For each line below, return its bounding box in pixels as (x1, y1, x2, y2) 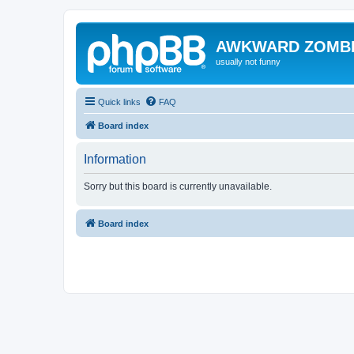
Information (84, 152, 146, 166)
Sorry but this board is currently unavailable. (84, 180, 272, 192)
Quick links (98, 96, 141, 107)
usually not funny (216, 57, 281, 66)
